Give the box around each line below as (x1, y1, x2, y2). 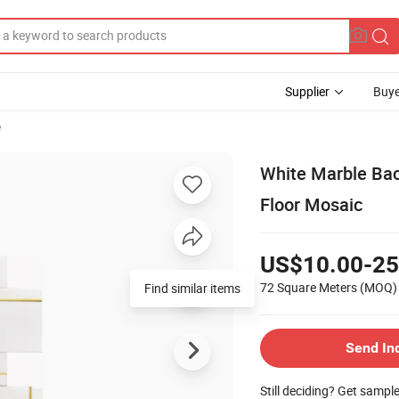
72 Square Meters (260, 278, 357, 296)
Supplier (285, 83, 330, 100)
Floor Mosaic (260, 191, 362, 216)
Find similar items (144, 279, 240, 297)
